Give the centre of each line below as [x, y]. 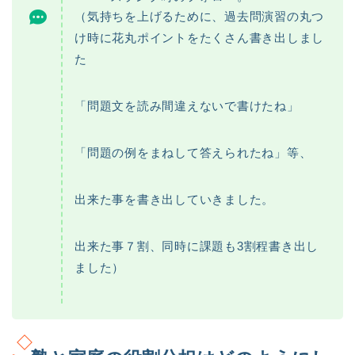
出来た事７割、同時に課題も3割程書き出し [197, 246]
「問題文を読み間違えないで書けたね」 [187, 105]
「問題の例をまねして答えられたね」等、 [193, 152]
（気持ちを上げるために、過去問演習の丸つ [200, 16]
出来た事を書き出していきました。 [175, 199]
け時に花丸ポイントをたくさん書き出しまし [200, 37]
